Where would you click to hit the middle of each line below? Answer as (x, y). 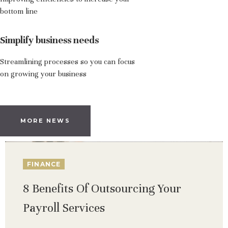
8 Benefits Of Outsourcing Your (102, 188)
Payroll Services (64, 208)
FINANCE (44, 164)
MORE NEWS (45, 120)
